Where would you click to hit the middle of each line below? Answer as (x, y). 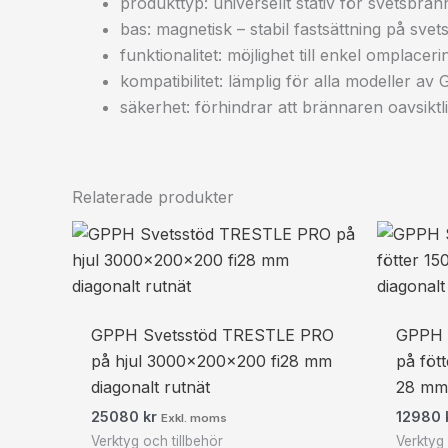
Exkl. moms (194, 417)
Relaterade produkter (153, 196)
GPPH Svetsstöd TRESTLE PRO (213, 334)
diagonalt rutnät (151, 386)
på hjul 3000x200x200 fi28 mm (212, 360)
